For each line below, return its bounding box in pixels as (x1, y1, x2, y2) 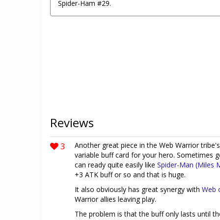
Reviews (50, 114, 94, 131)
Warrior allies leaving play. (75, 194, 156, 204)
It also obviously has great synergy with (75, 185, 202, 194)
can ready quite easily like (75, 160, 157, 169)
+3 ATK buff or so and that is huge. (75, 170, 186, 179)
